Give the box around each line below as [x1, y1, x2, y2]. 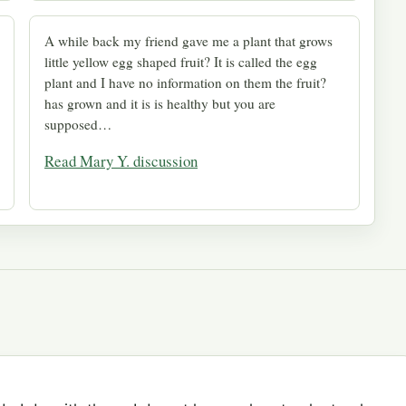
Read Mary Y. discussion [44, 150, 198, 171]
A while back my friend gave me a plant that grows [44, 31, 333, 50]
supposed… [44, 114, 111, 133]
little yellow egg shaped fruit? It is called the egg [44, 52, 317, 71]
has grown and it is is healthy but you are [44, 93, 275, 112]
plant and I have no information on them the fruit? [44, 72, 326, 92]
